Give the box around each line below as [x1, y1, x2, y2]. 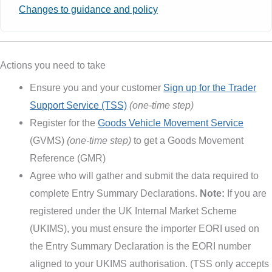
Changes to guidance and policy [19, 3, 158, 15]
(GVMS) [30, 135, 65, 146]
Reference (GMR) [30, 152, 106, 164]
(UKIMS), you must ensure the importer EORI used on [30, 223, 260, 234]
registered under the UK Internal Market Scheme [30, 205, 237, 217]
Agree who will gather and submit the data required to [30, 170, 259, 182]
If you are [225, 188, 267, 199]
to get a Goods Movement [131, 135, 244, 146]
